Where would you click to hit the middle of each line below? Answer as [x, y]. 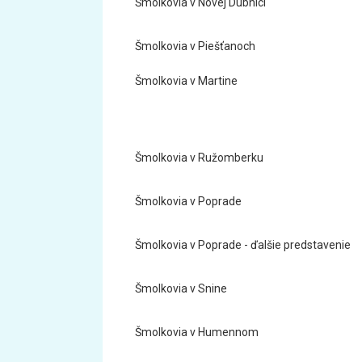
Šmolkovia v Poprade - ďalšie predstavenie [243, 245]
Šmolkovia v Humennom [197, 332]
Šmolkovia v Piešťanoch [195, 46]
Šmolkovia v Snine [181, 288]
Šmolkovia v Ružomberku [199, 158]
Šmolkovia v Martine [186, 81]
